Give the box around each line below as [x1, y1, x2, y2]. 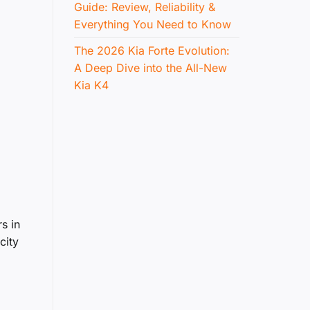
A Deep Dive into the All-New [74, 61, 227, 75]
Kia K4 [74, 78, 109, 93]
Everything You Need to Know [74, 17, 231, 32]
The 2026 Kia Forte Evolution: [74, 44, 230, 58]
